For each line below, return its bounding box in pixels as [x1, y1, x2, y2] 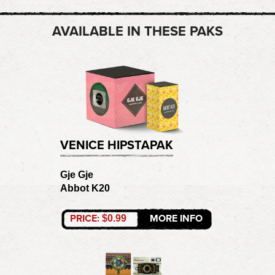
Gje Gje [60, 169, 93, 180]
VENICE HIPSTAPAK [60, 137, 173, 153]
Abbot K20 [60, 182, 110, 193]
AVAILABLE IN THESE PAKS [52, 23, 223, 39]
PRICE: [70, 212, 102, 225]
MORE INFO [147, 212, 203, 225]
